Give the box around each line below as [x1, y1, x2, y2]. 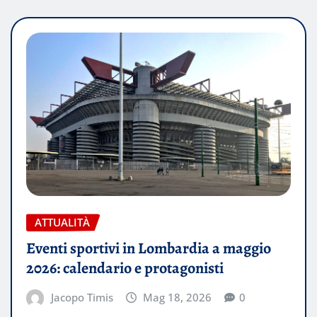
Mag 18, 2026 [143, 290, 212, 304]
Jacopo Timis [50, 290, 113, 304]
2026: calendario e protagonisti [26, 258, 224, 279]
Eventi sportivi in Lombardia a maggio [26, 238, 271, 259]
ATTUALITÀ [35, 215, 90, 230]
